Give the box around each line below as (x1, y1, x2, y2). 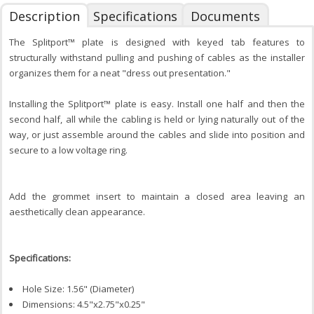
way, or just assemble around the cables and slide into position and (9, 128, 305, 142)
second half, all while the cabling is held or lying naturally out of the (9, 113, 305, 126)
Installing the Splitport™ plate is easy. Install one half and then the (9, 97, 305, 111)
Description (9, 8, 80, 25)
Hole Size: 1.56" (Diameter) (22, 282, 134, 296)
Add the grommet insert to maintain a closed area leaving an (9, 190, 305, 203)
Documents (191, 8, 260, 25)
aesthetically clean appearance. (9, 205, 145, 219)
